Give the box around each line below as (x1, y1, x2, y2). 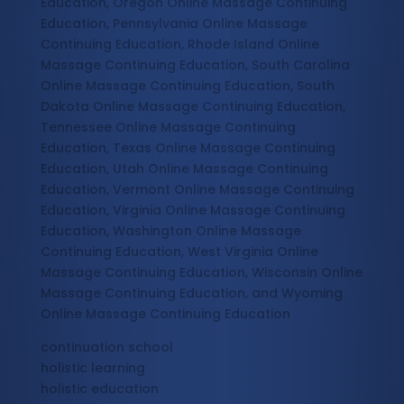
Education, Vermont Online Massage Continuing (40, 180, 354, 199)
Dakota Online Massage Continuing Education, (40, 97, 345, 116)
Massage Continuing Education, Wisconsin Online (40, 263, 363, 282)
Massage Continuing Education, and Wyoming (40, 284, 343, 303)
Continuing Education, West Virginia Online (40, 243, 318, 262)
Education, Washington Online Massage (40, 222, 301, 241)
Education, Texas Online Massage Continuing (40, 139, 335, 158)
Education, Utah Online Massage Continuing (40, 160, 328, 179)
